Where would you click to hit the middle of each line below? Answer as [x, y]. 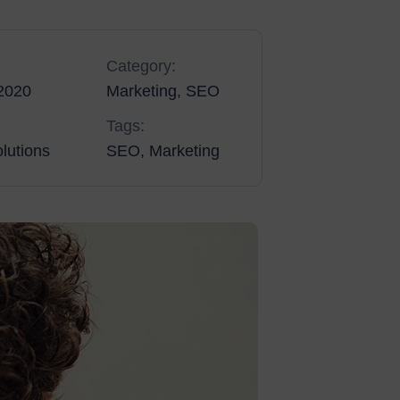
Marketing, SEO [163, 91]
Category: [141, 66]
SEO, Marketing [163, 151]
